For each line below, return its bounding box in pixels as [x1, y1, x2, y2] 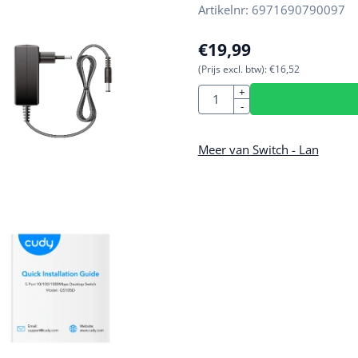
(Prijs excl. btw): [197, 62, 267, 77]
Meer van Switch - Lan [197, 141, 319, 158]
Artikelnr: [197, 2, 249, 18]
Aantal [197, 84, 232, 101]
